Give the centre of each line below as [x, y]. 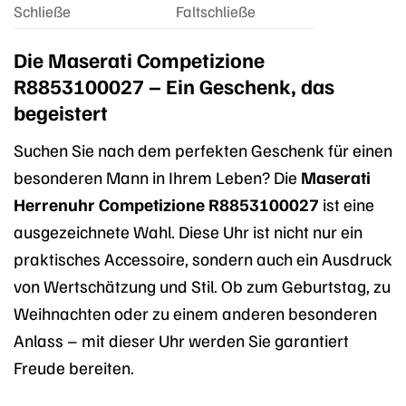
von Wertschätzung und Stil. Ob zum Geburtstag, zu [202, 285]
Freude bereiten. [74, 367]
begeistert [61, 112]
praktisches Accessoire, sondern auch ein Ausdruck [203, 258]
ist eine [347, 203]
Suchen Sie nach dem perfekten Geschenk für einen [203, 149]
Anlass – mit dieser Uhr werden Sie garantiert [181, 339]
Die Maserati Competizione [139, 60]
